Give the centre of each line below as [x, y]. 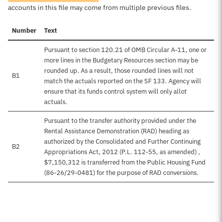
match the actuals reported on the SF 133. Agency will [123, 81]
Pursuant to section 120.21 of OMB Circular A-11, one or [125, 50]
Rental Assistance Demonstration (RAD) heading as [117, 131]
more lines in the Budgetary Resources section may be [121, 60]
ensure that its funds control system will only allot [115, 91]
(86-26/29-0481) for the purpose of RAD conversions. [121, 173]
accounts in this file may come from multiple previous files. [100, 7]
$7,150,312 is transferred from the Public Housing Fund [125, 162]
